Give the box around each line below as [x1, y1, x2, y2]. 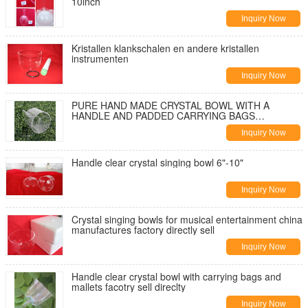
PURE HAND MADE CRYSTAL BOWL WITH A [71, 98, 269, 112]
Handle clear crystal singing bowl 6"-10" [71, 155, 243, 169]
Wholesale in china [71, 119, 153, 133]
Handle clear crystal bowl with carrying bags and [71, 269, 281, 283]
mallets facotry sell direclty [71, 280, 186, 294]
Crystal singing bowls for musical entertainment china [71, 212, 302, 226]
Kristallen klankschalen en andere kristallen [71, 41, 259, 55]
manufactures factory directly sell [71, 223, 214, 236]
